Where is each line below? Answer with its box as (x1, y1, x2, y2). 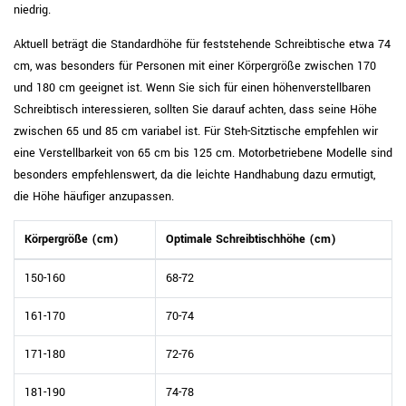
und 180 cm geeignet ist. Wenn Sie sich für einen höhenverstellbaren (14, 80, 371, 96)
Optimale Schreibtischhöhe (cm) (165, 231, 336, 247)
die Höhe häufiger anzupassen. (14, 188, 174, 205)
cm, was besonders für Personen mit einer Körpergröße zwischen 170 (14, 58, 376, 74)
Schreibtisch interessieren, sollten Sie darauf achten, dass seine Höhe (14, 101, 377, 118)
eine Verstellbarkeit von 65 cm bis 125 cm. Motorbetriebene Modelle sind (14, 145, 392, 161)
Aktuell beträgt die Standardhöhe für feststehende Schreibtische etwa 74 (14, 36, 391, 53)
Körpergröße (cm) (24, 231, 119, 247)
